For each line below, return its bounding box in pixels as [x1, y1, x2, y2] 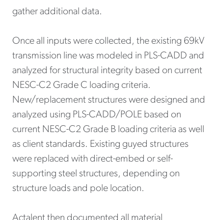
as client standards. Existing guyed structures [12, 139, 189, 150]
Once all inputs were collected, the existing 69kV [12, 36, 204, 47]
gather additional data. [12, 7, 102, 17]
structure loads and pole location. [12, 184, 144, 194]
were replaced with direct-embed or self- [12, 154, 173, 165]
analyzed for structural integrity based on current [12, 66, 202, 76]
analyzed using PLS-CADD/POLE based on [12, 110, 181, 120]
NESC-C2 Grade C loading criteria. [12, 81, 151, 91]
